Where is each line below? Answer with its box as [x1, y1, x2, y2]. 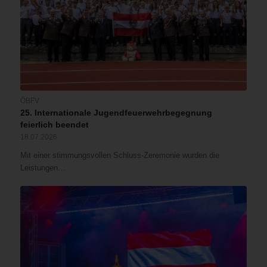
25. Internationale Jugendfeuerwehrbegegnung [20, 108, 212, 118]
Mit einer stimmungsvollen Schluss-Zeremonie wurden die [20, 151, 219, 160]
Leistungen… [20, 163, 66, 173]
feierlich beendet [20, 120, 89, 130]
